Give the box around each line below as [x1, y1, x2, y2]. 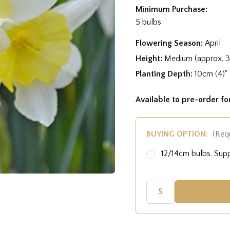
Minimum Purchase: [136, 4, 207, 14]
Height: [136, 53, 164, 63]
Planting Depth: [136, 69, 195, 79]
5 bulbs [136, 17, 161, 27]
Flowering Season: [136, 38, 205, 48]
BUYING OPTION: [146, 129, 210, 139]
